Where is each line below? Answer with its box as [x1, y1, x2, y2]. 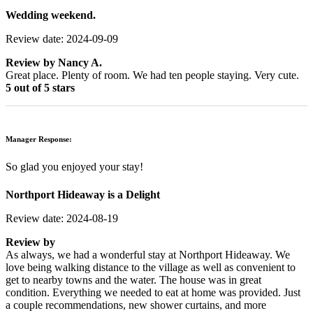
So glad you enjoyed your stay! [6, 161, 143, 173]
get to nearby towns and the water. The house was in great [6, 273, 261, 286]
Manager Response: [6, 135, 72, 144]
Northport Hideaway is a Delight [6, 188, 160, 201]
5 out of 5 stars [6, 82, 75, 94]
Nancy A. [58, 57, 102, 69]
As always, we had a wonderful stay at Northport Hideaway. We [6, 248, 290, 261]
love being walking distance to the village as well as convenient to [6, 261, 296, 273]
